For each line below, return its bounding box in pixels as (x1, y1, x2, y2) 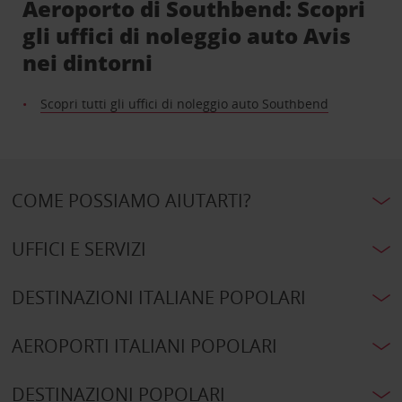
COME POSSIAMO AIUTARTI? (11, 188, 251, 214)
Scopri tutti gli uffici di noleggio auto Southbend (40, 95, 329, 113)
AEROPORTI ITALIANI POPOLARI (11, 334, 277, 359)
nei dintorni (22, 48, 153, 78)
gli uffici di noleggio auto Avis (22, 21, 352, 51)
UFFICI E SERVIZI (11, 237, 146, 262)
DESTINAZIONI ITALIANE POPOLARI (11, 285, 306, 310)
